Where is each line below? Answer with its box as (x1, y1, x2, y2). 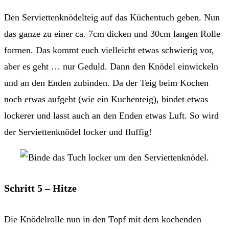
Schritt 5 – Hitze (4, 182, 77, 194)
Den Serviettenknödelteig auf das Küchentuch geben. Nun (4, 12, 220, 22)
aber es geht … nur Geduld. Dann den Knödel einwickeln (4, 61, 218, 72)
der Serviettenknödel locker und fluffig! (4, 126, 152, 137)
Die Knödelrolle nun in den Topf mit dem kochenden (4, 214, 201, 224)
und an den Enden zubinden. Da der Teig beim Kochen (4, 77, 209, 88)
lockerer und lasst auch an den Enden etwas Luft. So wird (4, 110, 219, 121)
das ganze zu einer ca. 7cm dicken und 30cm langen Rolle (4, 28, 220, 39)
